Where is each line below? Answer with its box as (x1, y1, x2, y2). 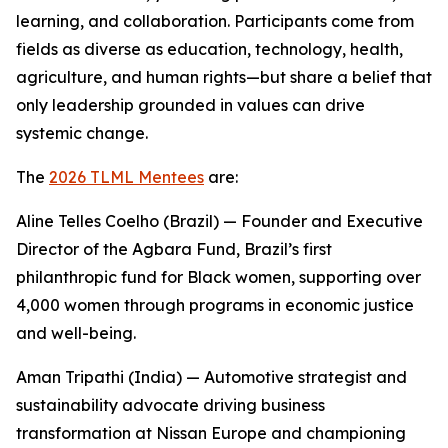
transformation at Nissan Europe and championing (16, 423, 406, 443)
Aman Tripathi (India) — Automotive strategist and (16, 367, 407, 387)
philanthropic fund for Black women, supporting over (16, 267, 421, 287)
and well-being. (16, 323, 136, 343)
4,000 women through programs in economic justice (16, 295, 414, 315)
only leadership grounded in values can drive (16, 95, 365, 115)
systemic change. (16, 123, 148, 143)
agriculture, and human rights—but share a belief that (16, 67, 432, 87)
